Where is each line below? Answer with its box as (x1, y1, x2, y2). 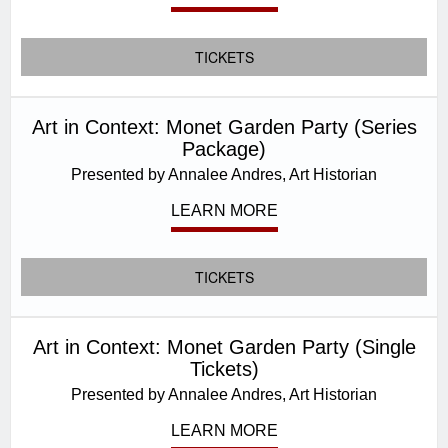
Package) (182, 138, 266, 160)
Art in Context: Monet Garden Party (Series (31, 116, 417, 138)
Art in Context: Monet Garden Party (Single (32, 336, 416, 358)
